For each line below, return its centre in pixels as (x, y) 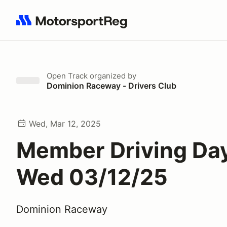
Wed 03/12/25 (92, 177)
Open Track (67, 76)
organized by (112, 76)
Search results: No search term (75, 26)
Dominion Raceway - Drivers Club (111, 86)
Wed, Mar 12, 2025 (65, 124)
